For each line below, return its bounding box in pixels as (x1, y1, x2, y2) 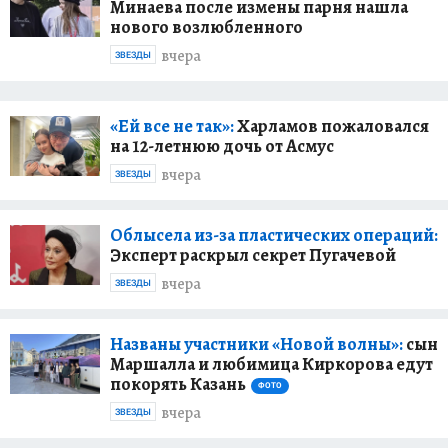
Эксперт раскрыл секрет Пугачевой (110, 242, 396, 267)
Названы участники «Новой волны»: (110, 331, 403, 356)
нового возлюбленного (110, 14, 303, 39)
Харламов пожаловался (234, 113, 429, 138)
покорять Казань (110, 371, 246, 396)
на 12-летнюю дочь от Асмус (110, 133, 334, 158)
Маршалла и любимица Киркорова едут (110, 351, 433, 376)
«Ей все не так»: (110, 113, 234, 138)
